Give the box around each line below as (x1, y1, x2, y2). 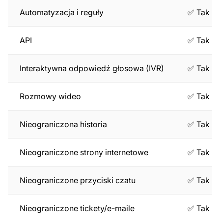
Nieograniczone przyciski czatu (20, 175, 136, 185)
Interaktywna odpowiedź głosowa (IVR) (20, 63, 164, 73)
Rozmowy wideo (20, 91, 81, 101)
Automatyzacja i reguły (20, 7, 104, 17)
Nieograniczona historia (20, 119, 107, 129)
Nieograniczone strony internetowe (20, 147, 148, 157)
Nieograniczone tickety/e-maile (20, 203, 135, 213)
